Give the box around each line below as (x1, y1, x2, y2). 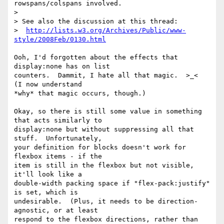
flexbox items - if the (14, 152, 102, 160)
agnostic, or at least (14, 206, 98, 214)
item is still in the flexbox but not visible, (14, 161, 194, 169)
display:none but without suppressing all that (14, 125, 194, 133)
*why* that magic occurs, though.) (14, 89, 146, 97)
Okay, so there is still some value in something (14, 107, 202, 115)
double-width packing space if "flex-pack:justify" (14, 179, 210, 187)
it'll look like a (14, 170, 82, 178)
